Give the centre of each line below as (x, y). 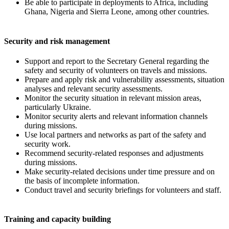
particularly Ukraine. (58, 107)
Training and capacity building (58, 219)
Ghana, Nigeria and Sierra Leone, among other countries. (117, 12)
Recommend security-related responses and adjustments (114, 153)
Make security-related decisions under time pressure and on (120, 171)
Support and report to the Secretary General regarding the (117, 61)
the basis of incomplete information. (82, 180)
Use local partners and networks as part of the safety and (115, 134)
